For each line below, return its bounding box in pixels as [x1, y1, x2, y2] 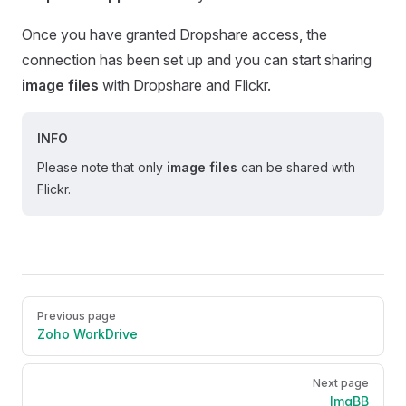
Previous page [37, 309, 116, 323]
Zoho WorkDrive [37, 326, 138, 342]
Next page [313, 376, 369, 390]
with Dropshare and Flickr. [99, 76, 271, 94]
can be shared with [237, 159, 355, 175]
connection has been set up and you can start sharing [22, 51, 372, 69]
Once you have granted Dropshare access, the [22, 25, 327, 43]
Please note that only [37, 159, 167, 175]
